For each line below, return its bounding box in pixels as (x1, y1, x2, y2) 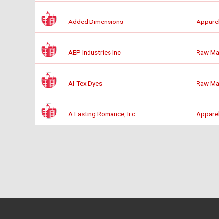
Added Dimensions (68, 18, 123, 26)
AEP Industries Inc (68, 48, 121, 57)
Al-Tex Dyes (68, 79, 102, 88)
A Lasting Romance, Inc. (68, 110, 137, 118)
